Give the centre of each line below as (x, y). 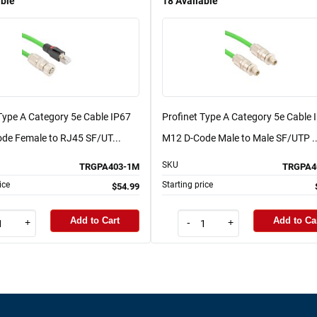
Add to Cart (95, 221)
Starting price (188, 184)
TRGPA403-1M (109, 166)
